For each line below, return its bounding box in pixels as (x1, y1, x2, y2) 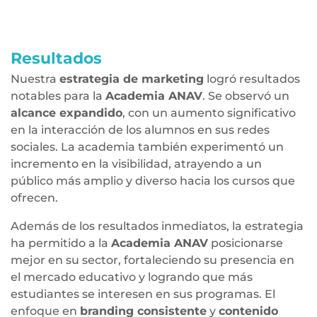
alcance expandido (11, 106, 122, 120)
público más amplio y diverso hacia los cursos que (11, 174, 295, 188)
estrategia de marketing (59, 72, 204, 86)
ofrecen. (11, 191, 58, 204)
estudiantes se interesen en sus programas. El (11, 287, 275, 301)
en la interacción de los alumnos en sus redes (11, 123, 270, 137)
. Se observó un (202, 89, 289, 103)
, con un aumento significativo (122, 106, 296, 120)
